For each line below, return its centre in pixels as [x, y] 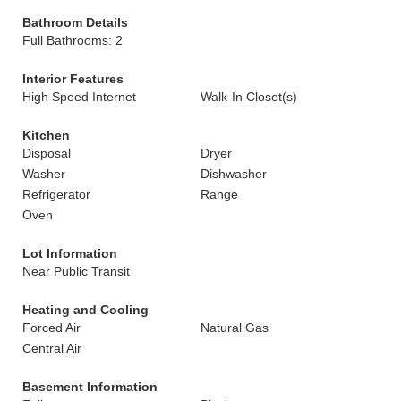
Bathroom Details [75, 22]
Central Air [52, 348]
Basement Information [90, 387]
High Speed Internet [79, 97]
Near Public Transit [76, 271]
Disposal [47, 153]
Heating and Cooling [85, 310]
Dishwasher [234, 174]
